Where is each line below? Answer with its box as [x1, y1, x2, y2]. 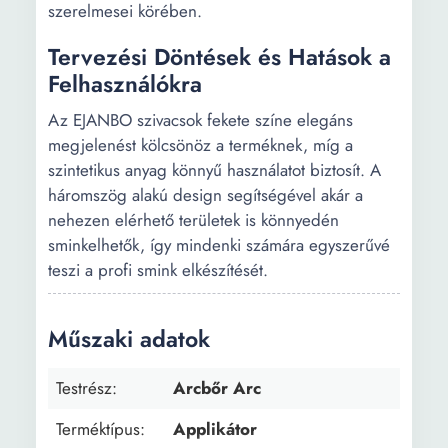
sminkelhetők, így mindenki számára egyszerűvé [48, 233, 390, 257]
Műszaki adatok [48, 322, 210, 356]
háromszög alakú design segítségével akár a [48, 183, 363, 207]
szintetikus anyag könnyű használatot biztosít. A [48, 158, 381, 182]
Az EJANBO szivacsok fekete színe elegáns [48, 108, 353, 132]
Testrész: [56, 376, 117, 400]
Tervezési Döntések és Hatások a [48, 40, 391, 74]
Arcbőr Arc [173, 376, 262, 400]
